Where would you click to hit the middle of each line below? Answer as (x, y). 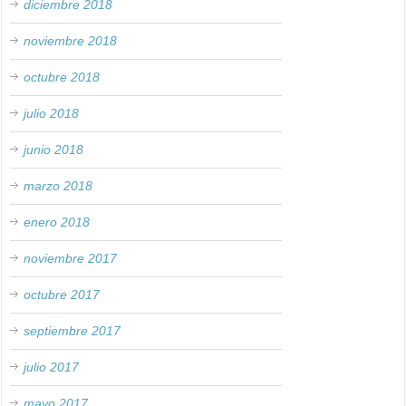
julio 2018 (52, 113)
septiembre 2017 (72, 330)
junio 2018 (54, 149)
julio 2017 (52, 367)
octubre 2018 (62, 77)
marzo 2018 (58, 185)
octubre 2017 (62, 294)
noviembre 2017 (71, 258)
